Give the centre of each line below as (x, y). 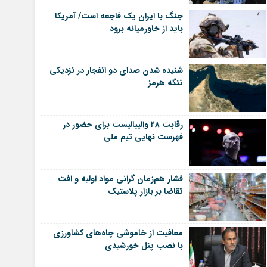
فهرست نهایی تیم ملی (143, 137)
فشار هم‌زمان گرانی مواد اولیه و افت (120, 178)
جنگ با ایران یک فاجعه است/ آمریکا (119, 16)
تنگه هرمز (165, 83)
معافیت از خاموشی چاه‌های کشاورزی (118, 233)
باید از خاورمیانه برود (146, 28)
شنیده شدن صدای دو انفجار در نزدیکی (116, 70)
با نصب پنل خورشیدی (144, 245)
